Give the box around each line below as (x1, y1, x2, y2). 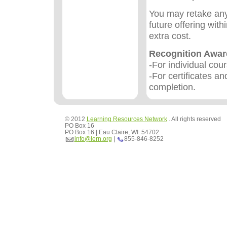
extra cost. (148, 30, 191, 41)
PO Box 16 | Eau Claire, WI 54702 (64, 129, 159, 136)
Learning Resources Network (86, 116, 167, 123)
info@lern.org (74, 135, 112, 142)
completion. (148, 81, 196, 92)
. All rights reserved (167, 116, 221, 123)
